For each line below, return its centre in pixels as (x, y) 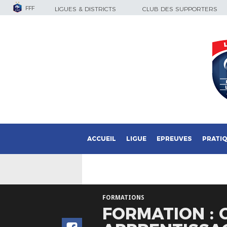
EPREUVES (174, 139)
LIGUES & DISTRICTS (85, 9)
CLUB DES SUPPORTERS (180, 9)
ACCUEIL (102, 139)
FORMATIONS (123, 198)
